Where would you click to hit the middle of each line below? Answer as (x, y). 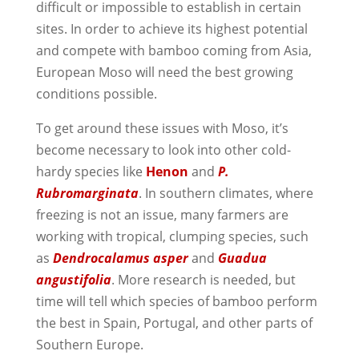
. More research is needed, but (203, 279)
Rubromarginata (87, 193)
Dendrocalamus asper (120, 258)
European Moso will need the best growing (164, 72)
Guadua (242, 258)
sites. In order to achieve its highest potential (171, 28)
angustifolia (73, 279)
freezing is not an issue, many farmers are (162, 214)
